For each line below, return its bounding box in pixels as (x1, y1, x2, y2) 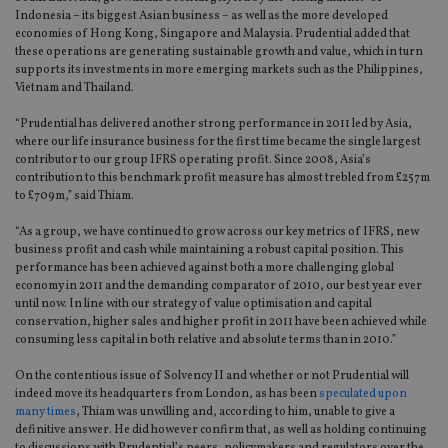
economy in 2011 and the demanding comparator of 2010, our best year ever (15, 278, 422, 295)
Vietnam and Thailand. (15, 80, 134, 97)
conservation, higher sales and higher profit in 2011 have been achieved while (15, 314, 427, 331)
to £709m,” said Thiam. (15, 188, 134, 205)
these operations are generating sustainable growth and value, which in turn (15, 44, 423, 61)
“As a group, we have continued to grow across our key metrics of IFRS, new (15, 224, 419, 241)
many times (15, 404, 76, 421)
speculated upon (319, 386, 407, 403)
